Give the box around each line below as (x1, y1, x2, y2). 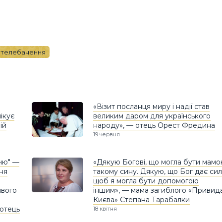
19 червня (93, 131, 120, 138)
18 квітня (93, 205, 117, 213)
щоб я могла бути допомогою (93, 176, 199, 186)
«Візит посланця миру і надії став (93, 102, 210, 111)
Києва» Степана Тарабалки (93, 195, 190, 205)
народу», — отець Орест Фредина (93, 121, 215, 130)
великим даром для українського (93, 111, 211, 121)
